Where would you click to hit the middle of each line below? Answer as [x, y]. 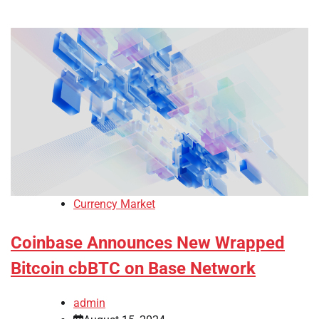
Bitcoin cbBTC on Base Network [133, 268]
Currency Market [114, 204]
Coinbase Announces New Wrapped [148, 242]
